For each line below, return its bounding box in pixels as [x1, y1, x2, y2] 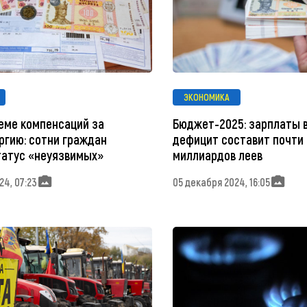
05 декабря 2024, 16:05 [172, 175, 270, 188]
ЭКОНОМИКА [183, 90, 230, 103]
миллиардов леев [172, 147, 262, 164]
